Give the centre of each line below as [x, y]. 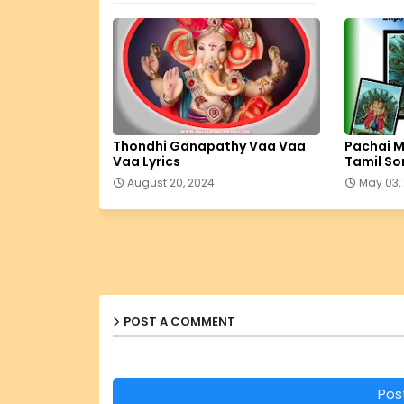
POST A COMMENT [179, 322]
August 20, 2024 [170, 183]
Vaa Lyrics [146, 162]
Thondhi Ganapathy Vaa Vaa [209, 147]
